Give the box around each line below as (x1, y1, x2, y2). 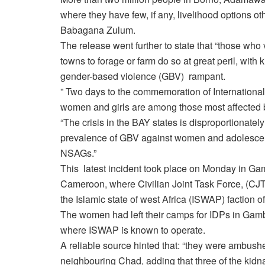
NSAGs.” (60, 146, 96, 160)
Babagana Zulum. (60, 22, 135, 37)
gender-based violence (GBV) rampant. (60, 69, 225, 83)
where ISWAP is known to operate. (60, 222, 205, 237)
